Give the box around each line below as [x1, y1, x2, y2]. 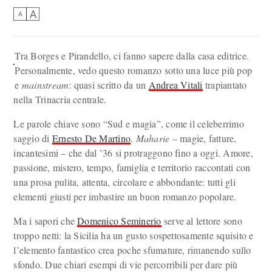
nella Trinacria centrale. [13, 93, 107, 106]
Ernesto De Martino [52, 132, 131, 144]
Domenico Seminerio [77, 214, 161, 227]
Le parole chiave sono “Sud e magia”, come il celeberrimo [13, 117, 244, 130]
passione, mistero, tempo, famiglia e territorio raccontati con [13, 161, 251, 174]
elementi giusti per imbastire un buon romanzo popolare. [13, 190, 237, 203]
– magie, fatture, [169, 132, 237, 144]
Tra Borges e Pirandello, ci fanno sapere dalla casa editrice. [15, 49, 250, 62]
